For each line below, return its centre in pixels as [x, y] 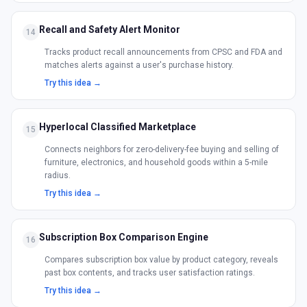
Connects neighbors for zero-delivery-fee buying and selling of [162, 149]
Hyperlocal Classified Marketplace [118, 127]
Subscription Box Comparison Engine [124, 237]
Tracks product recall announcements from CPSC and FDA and [163, 52]
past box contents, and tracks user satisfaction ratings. [150, 273]
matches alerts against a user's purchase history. [139, 65]
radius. [58, 175]
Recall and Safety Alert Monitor [110, 29]
